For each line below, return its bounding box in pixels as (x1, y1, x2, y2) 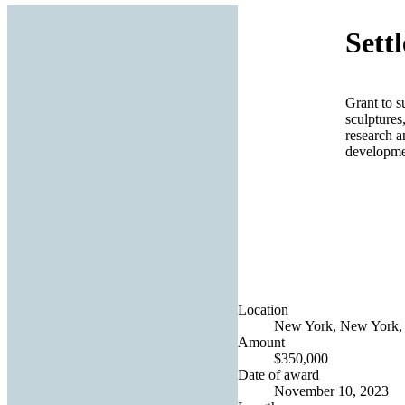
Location (238, 301, 288, 317)
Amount (238, 334, 285, 350)
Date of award (238, 366, 319, 382)
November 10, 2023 (274, 382, 389, 399)
